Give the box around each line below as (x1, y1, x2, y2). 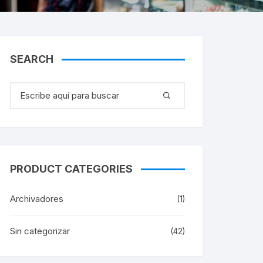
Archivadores (10, 193, 63, 204)
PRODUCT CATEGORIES (10, 162, 133, 175)
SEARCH (10, 52, 53, 65)
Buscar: (9, 82, 40, 94)
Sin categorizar (10, 225, 70, 237)
